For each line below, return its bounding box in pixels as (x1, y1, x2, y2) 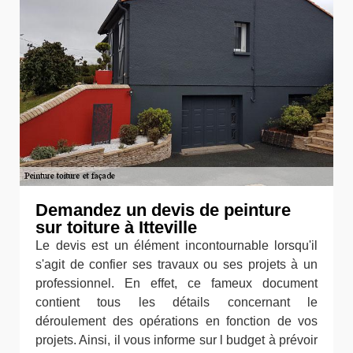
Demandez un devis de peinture (35, 200, 291, 220)
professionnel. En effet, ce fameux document (35, 277, 318, 290)
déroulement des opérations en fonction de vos (35, 314, 318, 328)
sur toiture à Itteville (35, 217, 197, 237)
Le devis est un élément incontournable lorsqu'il (35, 239, 318, 252)
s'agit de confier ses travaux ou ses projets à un (35, 258, 318, 271)
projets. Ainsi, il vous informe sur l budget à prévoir (35, 333, 318, 347)
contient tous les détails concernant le (35, 295, 318, 309)
